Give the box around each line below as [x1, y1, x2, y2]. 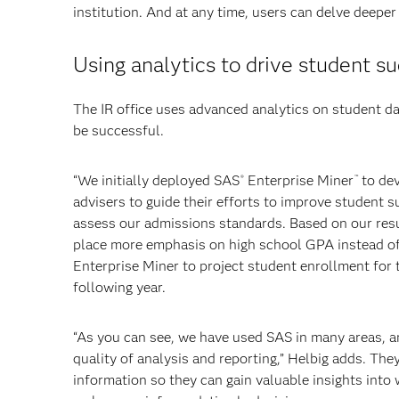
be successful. [73, 122, 164, 139]
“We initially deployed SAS [73, 172, 240, 189]
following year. [73, 279, 166, 296]
